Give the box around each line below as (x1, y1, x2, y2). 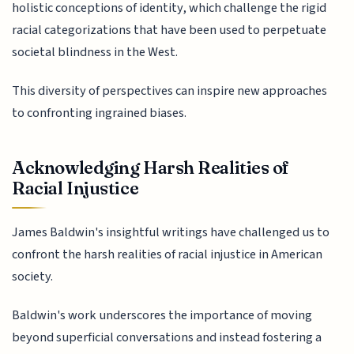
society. (12, 267, 54, 287)
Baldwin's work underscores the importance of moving (12, 305, 313, 325)
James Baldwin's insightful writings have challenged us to (12, 223, 330, 243)
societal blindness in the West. (12, 43, 179, 62)
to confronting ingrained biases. (12, 103, 187, 122)
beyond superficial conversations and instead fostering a (12, 327, 322, 347)
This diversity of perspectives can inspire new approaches (12, 81, 328, 100)
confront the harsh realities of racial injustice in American (12, 245, 323, 265)
